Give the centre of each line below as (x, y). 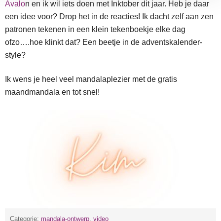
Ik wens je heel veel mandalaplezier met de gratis (91, 79)
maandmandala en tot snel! (52, 92)
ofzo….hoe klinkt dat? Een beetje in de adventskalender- (104, 42)
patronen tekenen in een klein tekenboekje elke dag (95, 30)
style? (15, 55)
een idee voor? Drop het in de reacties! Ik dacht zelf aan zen (109, 17)
